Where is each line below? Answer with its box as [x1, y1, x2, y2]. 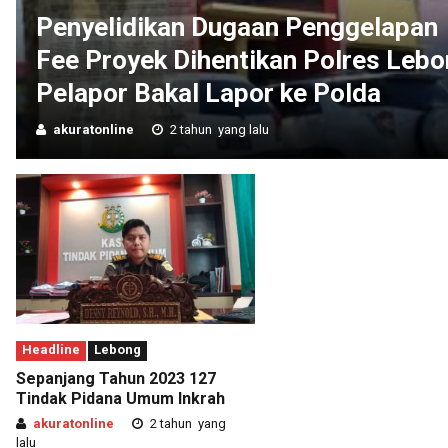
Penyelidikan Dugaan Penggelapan [36, 11, 438, 42]
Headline [22, 341, 80, 357]
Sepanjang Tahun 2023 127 [16, 368, 216, 388]
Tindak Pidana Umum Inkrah [16, 388, 225, 408]
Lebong [94, 341, 141, 357]
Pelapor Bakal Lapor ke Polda [36, 77, 381, 108]
